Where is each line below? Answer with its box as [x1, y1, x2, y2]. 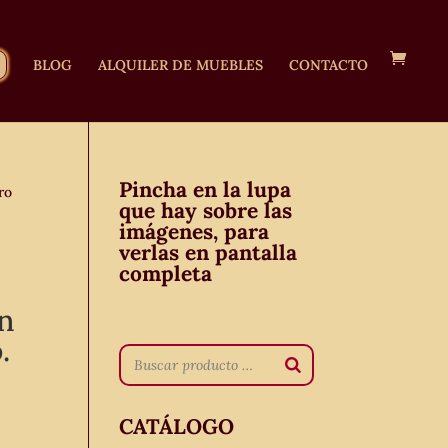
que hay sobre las [119, 197, 293, 224]
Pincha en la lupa [119, 176, 292, 203]
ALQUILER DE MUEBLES [98, 56, 263, 74]
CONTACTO [289, 56, 368, 74]
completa [119, 260, 213, 287]
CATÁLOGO [119, 413, 235, 440]
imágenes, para [119, 218, 270, 245]
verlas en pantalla [119, 239, 298, 266]
